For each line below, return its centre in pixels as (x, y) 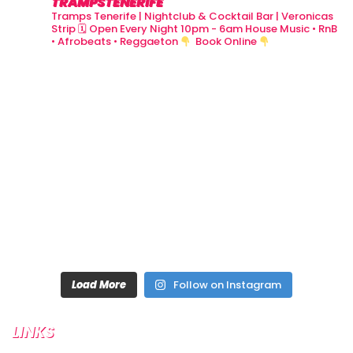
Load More (98, 285)
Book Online (226, 42)
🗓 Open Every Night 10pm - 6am (159, 29)
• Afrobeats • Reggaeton (115, 42)
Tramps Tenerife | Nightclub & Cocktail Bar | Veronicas (192, 17)
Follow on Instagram (228, 285)
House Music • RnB (290, 29)
